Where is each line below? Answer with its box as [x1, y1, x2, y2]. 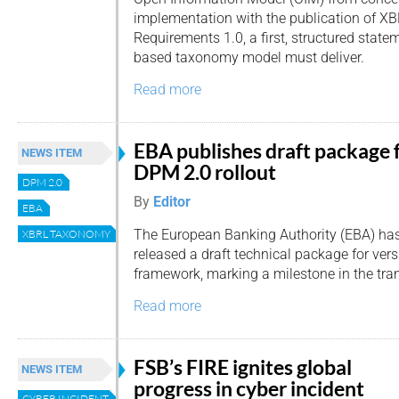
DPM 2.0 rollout [134, 159, 276, 184]
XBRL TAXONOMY [22, 226, 110, 240]
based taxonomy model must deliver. [134, 48, 364, 66]
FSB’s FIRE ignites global [134, 354, 352, 379]
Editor [153, 192, 191, 210]
